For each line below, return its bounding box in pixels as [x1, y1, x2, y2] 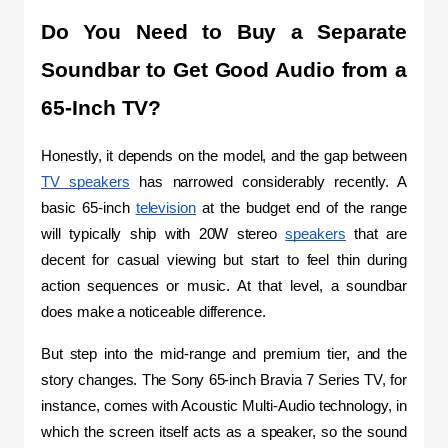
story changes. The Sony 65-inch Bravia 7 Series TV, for [41, 371, 407, 388]
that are [346, 225, 407, 242]
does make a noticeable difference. [41, 303, 266, 320]
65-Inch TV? [41, 95, 162, 120]
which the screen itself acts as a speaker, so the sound [41, 423, 407, 440]
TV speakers [41, 173, 130, 190]
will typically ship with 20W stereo [41, 225, 286, 242]
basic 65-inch [41, 199, 136, 216]
